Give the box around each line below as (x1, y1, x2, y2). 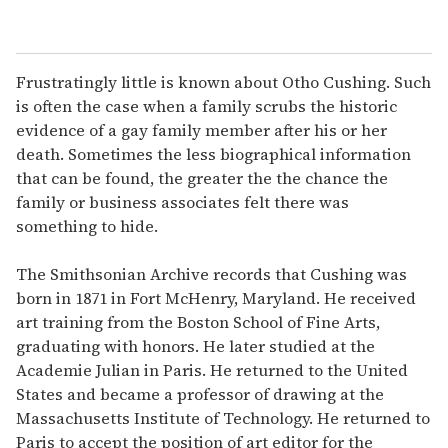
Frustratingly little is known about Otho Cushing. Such (16, 70, 431, 93)
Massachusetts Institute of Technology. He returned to (16, 406, 430, 429)
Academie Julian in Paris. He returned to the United (16, 358, 408, 381)
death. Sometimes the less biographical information (16, 142, 411, 165)
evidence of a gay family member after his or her (16, 118, 387, 141)
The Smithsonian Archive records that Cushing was (16, 262, 407, 285)
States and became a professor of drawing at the (16, 382, 384, 405)
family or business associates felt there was (16, 190, 349, 213)
